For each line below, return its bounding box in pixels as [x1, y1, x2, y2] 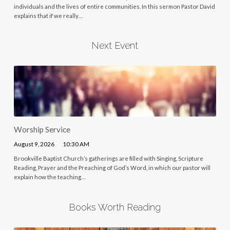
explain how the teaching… [13, 173, 85, 180]
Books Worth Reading [69, 201, 161, 213]
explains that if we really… [13, 12, 83, 19]
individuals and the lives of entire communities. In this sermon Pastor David [13, 3, 215, 10]
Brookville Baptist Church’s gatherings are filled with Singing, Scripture [13, 155, 203, 162]
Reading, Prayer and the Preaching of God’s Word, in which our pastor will [13, 164, 210, 171]
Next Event [91, 40, 139, 51]
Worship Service [13, 125, 70, 135]
